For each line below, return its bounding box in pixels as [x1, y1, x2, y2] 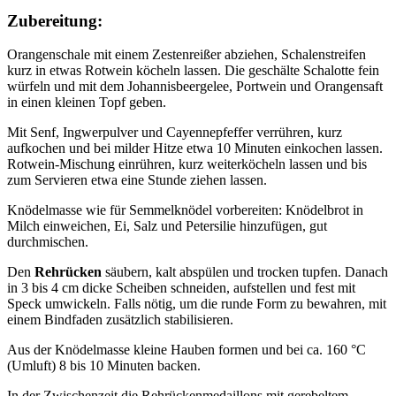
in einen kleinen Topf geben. [7, 95, 166, 110]
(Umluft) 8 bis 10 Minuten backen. [7, 358, 201, 374]
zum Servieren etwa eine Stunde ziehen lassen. [7, 172, 267, 188]
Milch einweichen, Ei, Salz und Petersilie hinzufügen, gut [7, 218, 327, 234]
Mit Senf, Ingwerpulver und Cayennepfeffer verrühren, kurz [7, 125, 342, 141]
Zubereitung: [7, 11, 103, 30]
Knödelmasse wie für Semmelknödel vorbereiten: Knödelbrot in [7, 202, 363, 218]
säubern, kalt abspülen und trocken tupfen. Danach [102, 264, 388, 280]
